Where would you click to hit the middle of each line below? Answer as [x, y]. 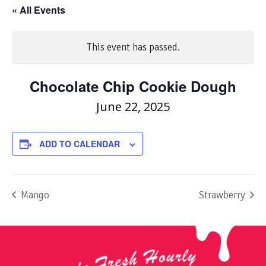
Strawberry [223, 195]
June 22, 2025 [133, 106]
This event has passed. [133, 47]
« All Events [39, 9]
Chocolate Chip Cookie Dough [133, 86]
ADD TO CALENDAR [80, 143]
